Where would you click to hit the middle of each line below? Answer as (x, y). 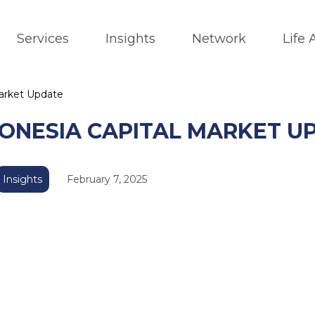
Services (43, 39)
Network (219, 39)
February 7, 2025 (107, 179)
